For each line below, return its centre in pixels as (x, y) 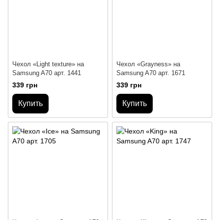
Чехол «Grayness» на (148, 64)
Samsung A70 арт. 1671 (151, 73)
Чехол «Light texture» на (48, 64)
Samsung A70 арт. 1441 (47, 73)
